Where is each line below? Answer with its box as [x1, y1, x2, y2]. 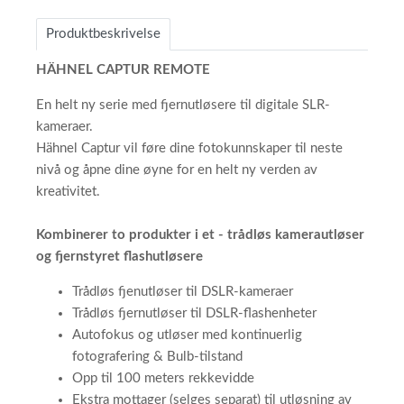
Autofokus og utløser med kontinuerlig [72, 328, 302, 342]
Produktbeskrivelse [46, 27, 161, 41]
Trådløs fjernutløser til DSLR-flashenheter [72, 307, 317, 320]
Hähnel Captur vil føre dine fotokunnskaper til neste [36, 142, 343, 155]
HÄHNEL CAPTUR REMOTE [36, 63, 210, 77]
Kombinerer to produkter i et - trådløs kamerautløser [36, 228, 364, 242]
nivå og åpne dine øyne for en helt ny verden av [36, 163, 317, 177]
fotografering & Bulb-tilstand [72, 350, 243, 363]
